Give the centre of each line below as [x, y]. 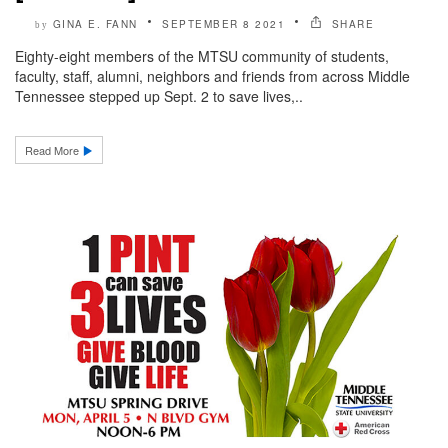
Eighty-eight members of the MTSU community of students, [202, 56]
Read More [53, 150]
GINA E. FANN [95, 24]
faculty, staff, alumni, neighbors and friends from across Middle [212, 76]
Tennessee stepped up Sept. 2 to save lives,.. [159, 96]
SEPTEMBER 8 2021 [223, 24]
